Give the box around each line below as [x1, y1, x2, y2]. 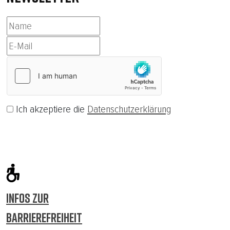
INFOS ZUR [6, 190, 49, 206]
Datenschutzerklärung [87, 103, 171, 116]
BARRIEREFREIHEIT [6, 209, 82, 226]
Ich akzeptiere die [13, 103, 87, 116]
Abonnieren [13, 133, 48, 144]
